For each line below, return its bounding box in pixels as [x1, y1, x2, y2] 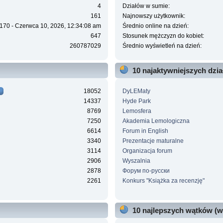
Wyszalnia [122, 157, 150, 164]
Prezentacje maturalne [122, 137, 184, 144]
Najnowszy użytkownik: [122, 12, 185, 20]
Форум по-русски [122, 167, 170, 174]
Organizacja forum [122, 147, 172, 154]
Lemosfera [122, 107, 151, 114]
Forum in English [122, 127, 168, 134]
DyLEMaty [122, 87, 150, 95]
